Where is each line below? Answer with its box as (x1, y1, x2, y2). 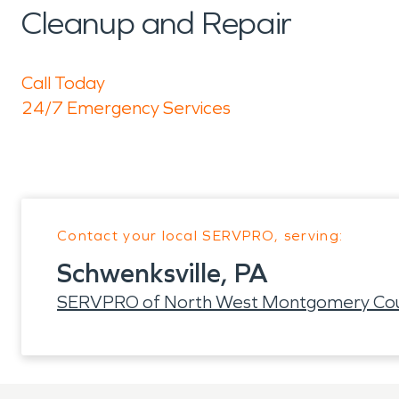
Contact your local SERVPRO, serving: (57, 227, 344, 244)
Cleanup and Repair (21, 4, 292, 43)
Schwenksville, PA (57, 257, 268, 289)
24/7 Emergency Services (21, 97, 231, 118)
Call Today (21, 72, 105, 94)
